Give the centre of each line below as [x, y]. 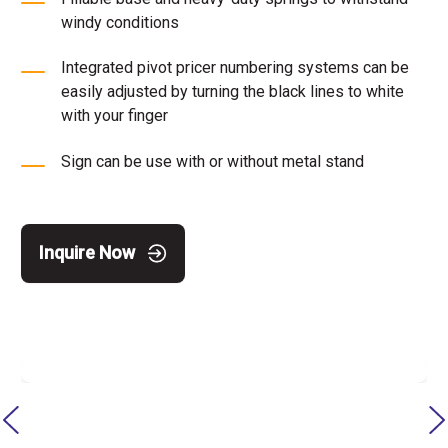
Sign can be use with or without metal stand [212, 162]
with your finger [114, 116]
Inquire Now [87, 253]
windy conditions [120, 23]
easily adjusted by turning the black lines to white [232, 92]
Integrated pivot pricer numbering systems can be [235, 68]
